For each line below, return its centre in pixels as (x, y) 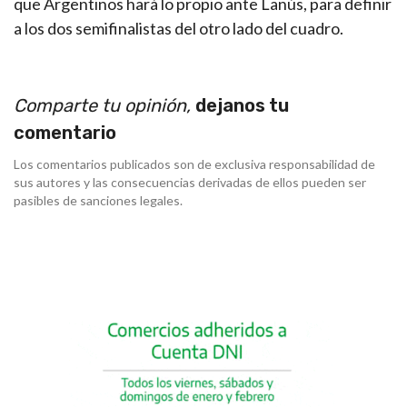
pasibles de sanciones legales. (98, 201)
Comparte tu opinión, (104, 106)
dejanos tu (242, 106)
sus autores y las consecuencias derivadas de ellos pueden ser (190, 183)
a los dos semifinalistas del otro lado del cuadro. (179, 29)
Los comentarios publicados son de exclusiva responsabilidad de (194, 164)
